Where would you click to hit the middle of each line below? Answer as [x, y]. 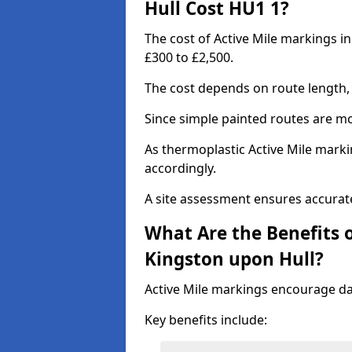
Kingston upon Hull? [234, 259]
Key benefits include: [206, 320]
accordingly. [180, 168]
